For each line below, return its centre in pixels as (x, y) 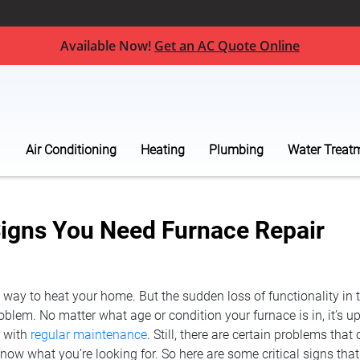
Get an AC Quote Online (227, 46)
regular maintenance (89, 335)
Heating (163, 150)
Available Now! (107, 46)
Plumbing (236, 150)
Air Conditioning (71, 150)
